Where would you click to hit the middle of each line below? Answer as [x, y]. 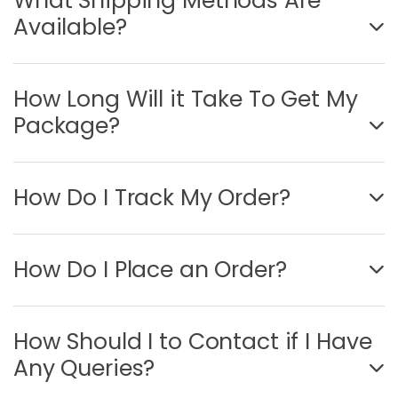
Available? [70, 28]
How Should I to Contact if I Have [193, 342]
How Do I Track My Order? [152, 198]
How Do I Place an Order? [150, 270]
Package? [67, 126]
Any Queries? [84, 369]
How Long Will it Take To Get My [186, 99]
